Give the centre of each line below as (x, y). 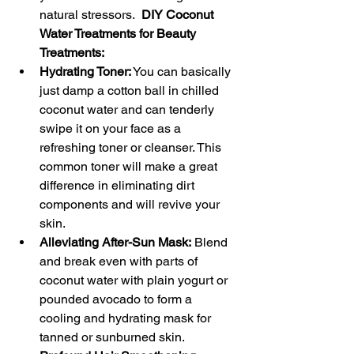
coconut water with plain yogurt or (135, 280)
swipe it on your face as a (112, 128)
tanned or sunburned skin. (112, 337)
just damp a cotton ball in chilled (131, 90)
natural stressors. (90, 15)
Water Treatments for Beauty (119, 34)
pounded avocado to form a (117, 299)
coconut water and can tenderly (128, 109)
